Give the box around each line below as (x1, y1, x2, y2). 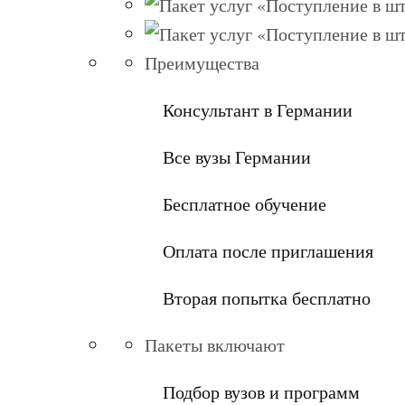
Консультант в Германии (163, 97, 353, 122)
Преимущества (145, 50, 259, 75)
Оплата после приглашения (163, 238, 373, 263)
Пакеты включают (145, 332, 285, 357)
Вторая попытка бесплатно (163, 285, 371, 310)
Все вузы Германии (163, 144, 311, 169)
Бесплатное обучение (163, 191, 326, 216)
